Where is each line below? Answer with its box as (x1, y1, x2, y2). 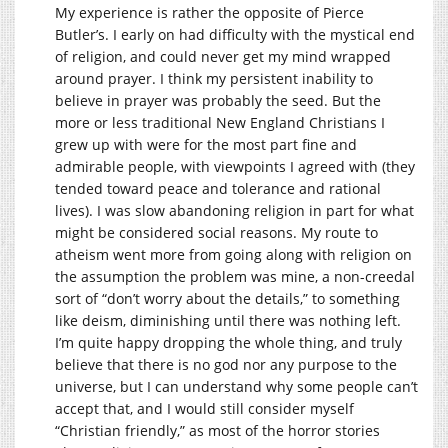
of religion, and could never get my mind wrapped (55, 46, 391, 66)
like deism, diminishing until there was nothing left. (55, 310, 401, 330)
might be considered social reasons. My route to (55, 222, 378, 242)
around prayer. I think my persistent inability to (55, 68, 373, 88)
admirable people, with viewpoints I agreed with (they (55, 156, 415, 176)
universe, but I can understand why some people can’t (55, 376, 418, 396)
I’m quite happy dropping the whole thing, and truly (55, 332, 402, 352)
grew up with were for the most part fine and (55, 134, 357, 154)
